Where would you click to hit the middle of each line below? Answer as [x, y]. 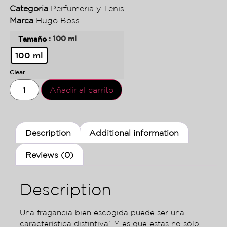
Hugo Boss [58, 20]
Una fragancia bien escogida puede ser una [102, 212]
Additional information [134, 133]
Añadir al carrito [82, 89]
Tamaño [32, 39]
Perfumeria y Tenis [87, 8]
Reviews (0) [50, 155]
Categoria [29, 8]
